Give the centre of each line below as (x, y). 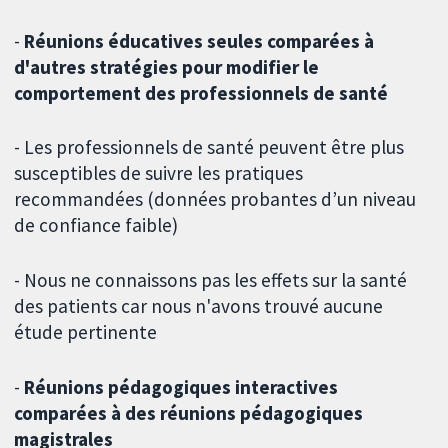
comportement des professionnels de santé (201, 92)
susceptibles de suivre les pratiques (159, 173)
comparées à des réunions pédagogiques (189, 413)
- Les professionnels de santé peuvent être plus (209, 147)
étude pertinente (86, 332)
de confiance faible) (96, 225)
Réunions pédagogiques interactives (181, 387)
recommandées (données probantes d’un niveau (215, 199)
